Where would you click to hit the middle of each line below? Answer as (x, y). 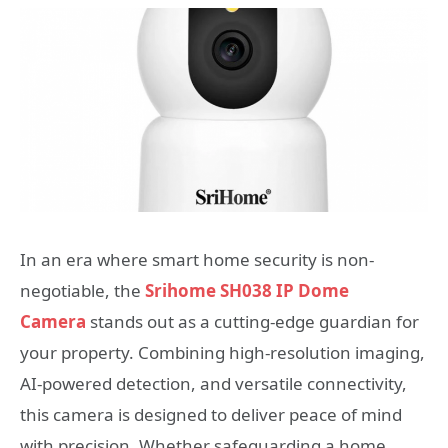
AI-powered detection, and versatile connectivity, (213, 383)
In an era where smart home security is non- (197, 259)
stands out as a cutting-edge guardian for (252, 321)
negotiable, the (82, 290)
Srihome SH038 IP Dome (247, 290)
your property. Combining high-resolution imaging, (222, 352)
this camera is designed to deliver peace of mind (211, 414)
